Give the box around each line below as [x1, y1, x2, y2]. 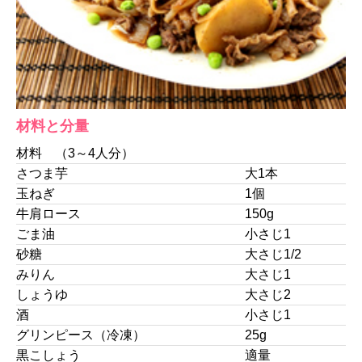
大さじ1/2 [245, 246, 301, 261]
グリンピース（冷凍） [16, 327, 145, 342]
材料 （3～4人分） [16, 145, 134, 160]
